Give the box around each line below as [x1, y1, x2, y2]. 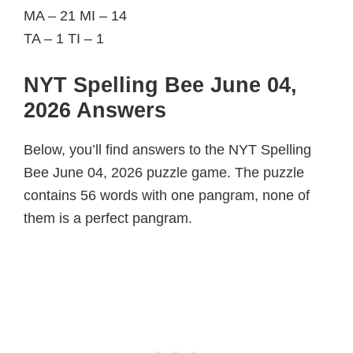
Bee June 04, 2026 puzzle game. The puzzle [24, 164, 304, 180]
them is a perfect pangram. [24, 210, 192, 226]
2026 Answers [24, 98, 166, 122]
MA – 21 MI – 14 [24, 7, 127, 24]
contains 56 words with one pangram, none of [24, 187, 310, 203]
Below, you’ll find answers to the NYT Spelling [24, 141, 311, 158]
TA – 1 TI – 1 [24, 30, 104, 46]
